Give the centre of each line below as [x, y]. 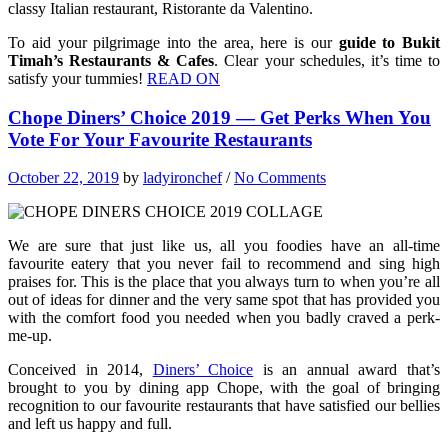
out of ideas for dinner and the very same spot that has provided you [224, 300]
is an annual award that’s [347, 370]
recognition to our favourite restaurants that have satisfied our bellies [224, 406]
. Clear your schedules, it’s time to [327, 60]
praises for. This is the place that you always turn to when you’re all [224, 282]
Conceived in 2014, [80, 370]
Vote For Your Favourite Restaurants [160, 139]
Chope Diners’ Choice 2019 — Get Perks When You [219, 117]
